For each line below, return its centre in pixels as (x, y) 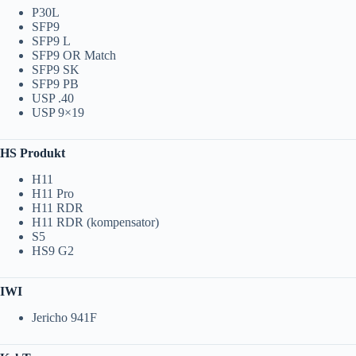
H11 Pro (53, 193)
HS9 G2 (53, 250)
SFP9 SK (56, 69)
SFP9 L (51, 41)
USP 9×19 (58, 112)
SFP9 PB (55, 83)
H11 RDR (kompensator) (95, 222)
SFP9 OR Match (74, 55)
